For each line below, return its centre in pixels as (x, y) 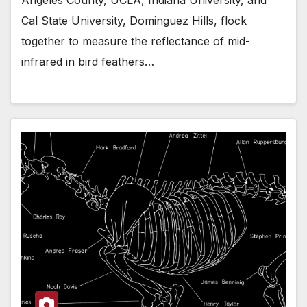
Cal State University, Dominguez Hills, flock (134, 20)
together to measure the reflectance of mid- (136, 41)
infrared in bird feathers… (88, 61)
